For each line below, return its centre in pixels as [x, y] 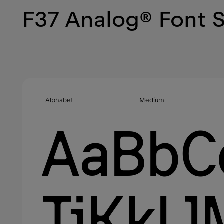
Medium [152, 100]
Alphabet [59, 100]
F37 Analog [81, 19]
